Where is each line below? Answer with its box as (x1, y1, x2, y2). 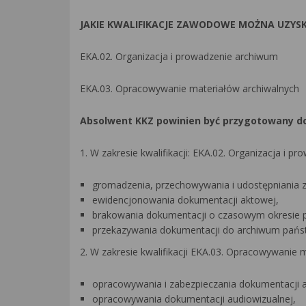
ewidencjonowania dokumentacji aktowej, (92, 193, 279, 206)
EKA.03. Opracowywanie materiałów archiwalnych (80, 82, 299, 95)
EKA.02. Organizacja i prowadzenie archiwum (80, 50, 278, 63)
